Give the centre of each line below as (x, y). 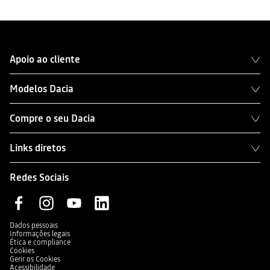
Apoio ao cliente (45, 59)
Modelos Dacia (42, 89)
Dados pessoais (34, 225)
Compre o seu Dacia (52, 118)
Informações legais (40, 234)
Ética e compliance (40, 242)
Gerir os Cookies (35, 259)
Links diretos (38, 148)
